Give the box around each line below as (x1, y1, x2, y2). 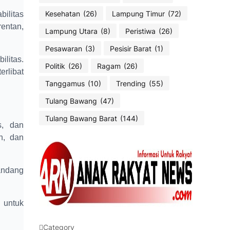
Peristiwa (125, 26, 156, 35)
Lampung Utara (45, 26, 98, 35)
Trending (116, 79, 146, 88)
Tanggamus (45, 79, 85, 88)
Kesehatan (45, 9, 80, 18)
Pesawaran (45, 44, 82, 53)
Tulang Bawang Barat (45, 113, 117, 123)
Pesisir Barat (110, 44, 151, 53)
